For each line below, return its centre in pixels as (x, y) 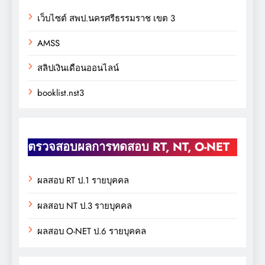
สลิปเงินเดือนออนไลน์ (78, 68)
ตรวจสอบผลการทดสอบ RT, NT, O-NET (129, 147)
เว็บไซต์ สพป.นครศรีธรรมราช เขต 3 (106, 19)
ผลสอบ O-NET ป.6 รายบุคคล (92, 232)
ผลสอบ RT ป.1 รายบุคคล (83, 181)
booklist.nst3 (61, 93)
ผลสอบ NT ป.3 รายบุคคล (85, 206)
